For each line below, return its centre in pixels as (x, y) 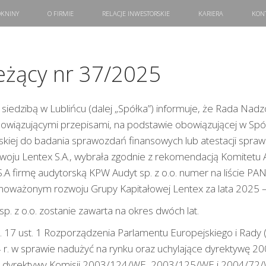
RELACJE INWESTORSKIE (136, 13)
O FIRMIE (61, 13)
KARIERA (211, 13)
